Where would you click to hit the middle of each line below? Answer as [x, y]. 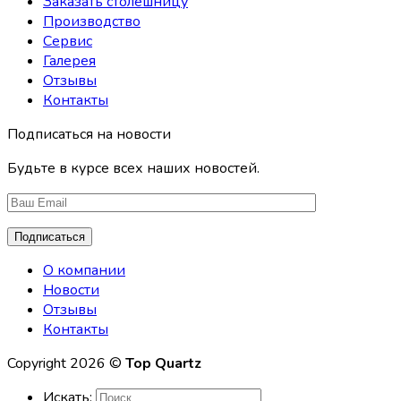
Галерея [69, 61]
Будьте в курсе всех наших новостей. [133, 169]
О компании [84, 271]
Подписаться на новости [89, 135]
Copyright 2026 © [66, 364]
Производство [92, 22]
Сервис [68, 42]
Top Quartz [163, 364]
